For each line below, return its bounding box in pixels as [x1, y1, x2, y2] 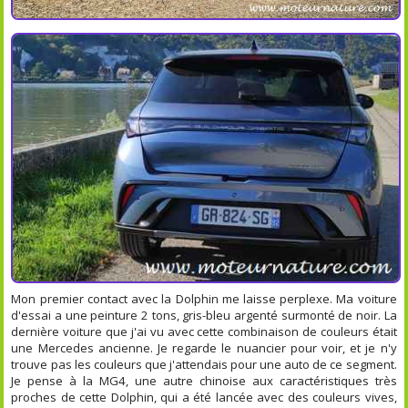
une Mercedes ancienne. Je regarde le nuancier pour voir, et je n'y [11, 340, 397, 357]
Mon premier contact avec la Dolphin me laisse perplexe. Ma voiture [11, 291, 397, 308]
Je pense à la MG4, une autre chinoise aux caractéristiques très [11, 372, 397, 390]
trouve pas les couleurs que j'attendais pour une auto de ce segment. [11, 356, 397, 373]
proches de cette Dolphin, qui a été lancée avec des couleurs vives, [11, 389, 397, 406]
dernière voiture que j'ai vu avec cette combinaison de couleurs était [11, 323, 397, 341]
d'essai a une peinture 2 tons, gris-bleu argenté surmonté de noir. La [11, 307, 397, 324]
